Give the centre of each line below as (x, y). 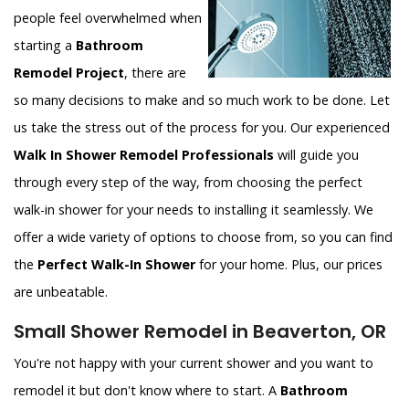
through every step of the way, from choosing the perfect (188, 183)
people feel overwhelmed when (108, 18)
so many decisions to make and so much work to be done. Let (202, 100)
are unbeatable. (61, 292)
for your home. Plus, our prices (289, 265)
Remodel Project (69, 73)
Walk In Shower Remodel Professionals (144, 155)
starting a (45, 46)
